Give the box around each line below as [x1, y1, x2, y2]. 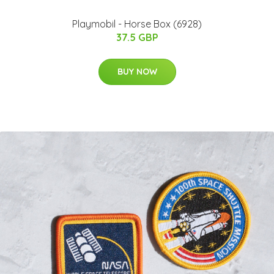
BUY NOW [117, 66, 157, 78]
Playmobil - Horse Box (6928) [72, 18, 202, 31]
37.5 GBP [116, 31, 158, 44]
